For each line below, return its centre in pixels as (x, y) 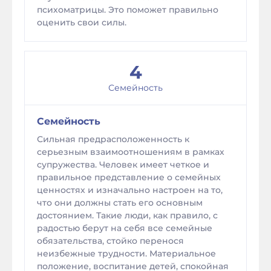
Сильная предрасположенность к (113, 139)
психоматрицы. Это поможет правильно (128, 10)
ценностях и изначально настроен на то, (130, 190)
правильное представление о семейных (129, 177)
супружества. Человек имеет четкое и (123, 165)
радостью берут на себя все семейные (125, 228)
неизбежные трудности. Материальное (126, 253)
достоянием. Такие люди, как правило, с (127, 215)
